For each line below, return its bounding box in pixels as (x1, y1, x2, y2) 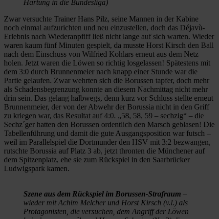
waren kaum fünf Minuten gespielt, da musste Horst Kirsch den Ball (4, 41, 214, 49)
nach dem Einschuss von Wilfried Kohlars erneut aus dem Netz (4, 49, 198, 58)
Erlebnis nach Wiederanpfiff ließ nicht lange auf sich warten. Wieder (4, 32, 214, 41)
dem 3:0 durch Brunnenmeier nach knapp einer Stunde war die (4, 67, 197, 76)
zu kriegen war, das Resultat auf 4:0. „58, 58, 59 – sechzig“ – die (4, 111, 204, 120)
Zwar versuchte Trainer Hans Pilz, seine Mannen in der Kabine (4, 14, 198, 23)
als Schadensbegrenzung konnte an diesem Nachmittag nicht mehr (4, 85, 208, 93)
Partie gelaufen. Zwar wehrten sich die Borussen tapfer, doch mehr (4, 76, 209, 85)
